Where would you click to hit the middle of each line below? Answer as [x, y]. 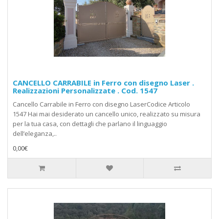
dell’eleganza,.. [35, 134]
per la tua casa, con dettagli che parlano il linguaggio [90, 124]
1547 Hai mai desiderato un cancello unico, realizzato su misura [107, 114]
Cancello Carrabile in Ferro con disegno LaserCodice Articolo [101, 104]
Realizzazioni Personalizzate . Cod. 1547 [85, 91]
